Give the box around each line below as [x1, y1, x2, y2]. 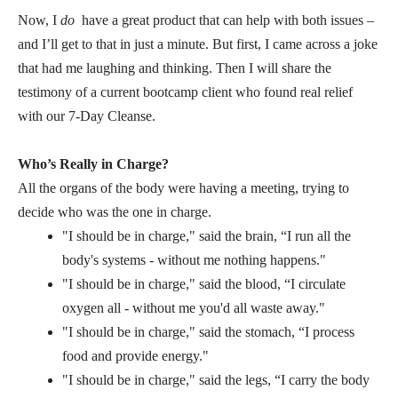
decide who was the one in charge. [18, 203, 211, 219]
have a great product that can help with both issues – [75, 12, 374, 28]
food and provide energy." [62, 347, 209, 363]
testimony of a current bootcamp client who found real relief [18, 84, 353, 99]
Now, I [18, 12, 60, 28]
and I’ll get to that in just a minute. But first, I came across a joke [18, 36, 378, 52]
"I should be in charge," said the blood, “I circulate [62, 275, 346, 291]
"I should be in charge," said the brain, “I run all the [62, 227, 351, 243]
